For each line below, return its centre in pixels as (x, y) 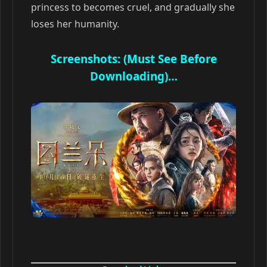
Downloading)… (133, 76)
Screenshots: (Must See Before (133, 59)
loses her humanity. (75, 24)
